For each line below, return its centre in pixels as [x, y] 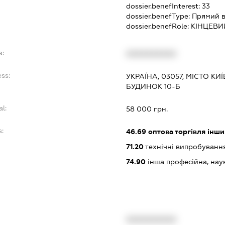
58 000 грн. [147, 109]
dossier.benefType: [159, 16]
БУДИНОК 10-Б [153, 86]
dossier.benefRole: [158, 26]
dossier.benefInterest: [164, 6]
